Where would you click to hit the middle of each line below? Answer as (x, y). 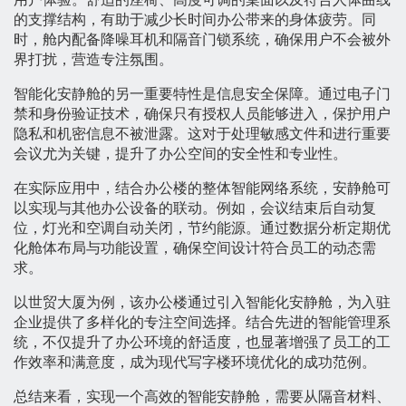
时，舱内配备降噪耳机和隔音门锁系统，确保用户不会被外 (202, 40)
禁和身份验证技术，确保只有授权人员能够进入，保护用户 (202, 114)
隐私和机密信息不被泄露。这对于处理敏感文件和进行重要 (202, 134)
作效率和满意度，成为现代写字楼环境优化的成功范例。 (195, 362)
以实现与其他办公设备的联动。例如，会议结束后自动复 (195, 208)
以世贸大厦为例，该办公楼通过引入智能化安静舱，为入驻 (202, 303)
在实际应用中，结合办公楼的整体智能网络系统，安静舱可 (202, 188)
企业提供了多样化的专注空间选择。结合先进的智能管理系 (202, 323)
